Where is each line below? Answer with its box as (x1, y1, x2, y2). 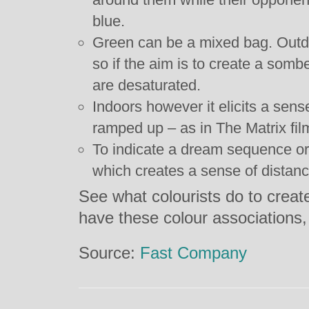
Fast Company (140, 243, 247, 262)
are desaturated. (92, 77, 201, 94)
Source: (79, 243, 140, 262)
